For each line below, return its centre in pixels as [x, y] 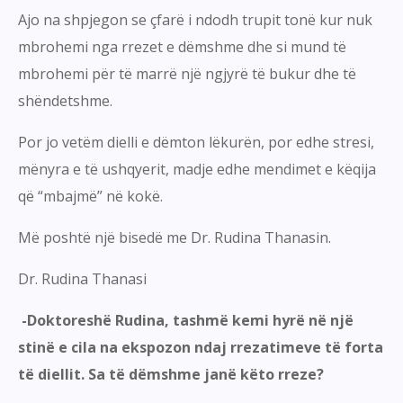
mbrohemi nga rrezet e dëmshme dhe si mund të [182, 47]
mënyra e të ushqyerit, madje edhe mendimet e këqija [197, 170]
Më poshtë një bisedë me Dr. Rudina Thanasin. [175, 238]
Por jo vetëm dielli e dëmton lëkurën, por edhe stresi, [196, 143]
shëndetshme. [65, 101]
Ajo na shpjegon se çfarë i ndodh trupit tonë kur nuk [195, 20]
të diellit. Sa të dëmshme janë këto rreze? [171, 375]
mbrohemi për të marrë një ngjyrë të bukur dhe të [187, 74]
